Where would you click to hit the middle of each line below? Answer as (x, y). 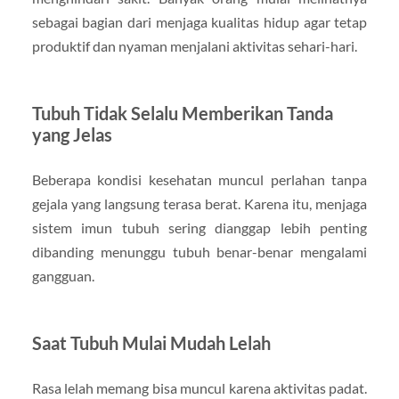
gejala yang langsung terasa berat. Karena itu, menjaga (199, 204)
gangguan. (63, 276)
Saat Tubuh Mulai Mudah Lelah (151, 343)
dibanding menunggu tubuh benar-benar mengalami (199, 252)
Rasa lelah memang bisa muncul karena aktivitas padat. (199, 388)
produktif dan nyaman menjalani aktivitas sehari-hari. (194, 46)
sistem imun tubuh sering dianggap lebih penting (199, 228)
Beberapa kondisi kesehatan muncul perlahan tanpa (199, 180)
